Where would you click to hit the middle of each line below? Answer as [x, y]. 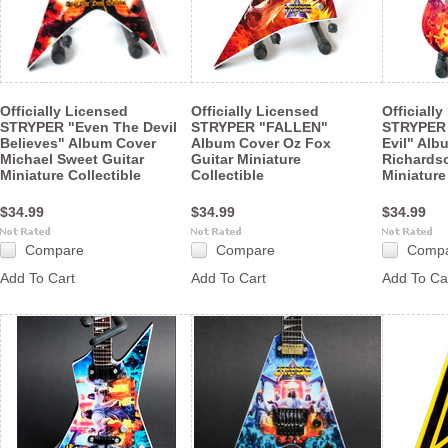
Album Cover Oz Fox [261, 143]
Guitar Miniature [246, 159]
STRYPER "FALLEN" [259, 127]
